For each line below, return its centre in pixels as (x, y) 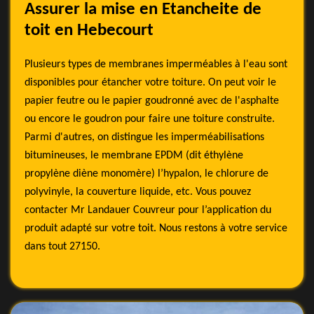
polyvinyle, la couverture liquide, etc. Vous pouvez (138, 192)
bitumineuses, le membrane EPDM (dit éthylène (134, 156)
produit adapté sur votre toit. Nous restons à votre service (156, 228)
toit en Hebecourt (89, 30)
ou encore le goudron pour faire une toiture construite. (150, 119)
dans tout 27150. (62, 247)
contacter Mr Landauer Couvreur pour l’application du (148, 210)
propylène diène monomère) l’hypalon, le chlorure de (146, 174)
